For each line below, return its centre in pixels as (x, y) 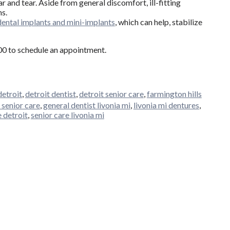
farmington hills (174, 94)
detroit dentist (50, 94)
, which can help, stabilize (158, 22)
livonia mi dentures (166, 105)
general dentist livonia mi (87, 105)
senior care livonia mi (67, 114)
